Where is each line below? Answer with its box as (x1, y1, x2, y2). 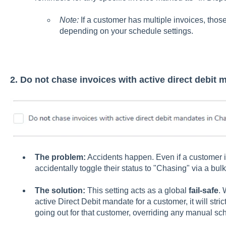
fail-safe (188, 186, 218, 195)
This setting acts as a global (85, 186, 189, 195)
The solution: (34, 186, 85, 195)
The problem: (34, 152, 86, 161)
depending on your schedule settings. (59, 27, 193, 36)
